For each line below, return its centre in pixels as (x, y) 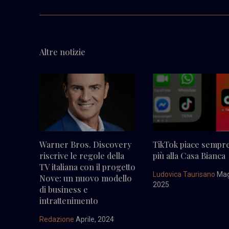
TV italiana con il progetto (87, 167)
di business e (64, 189)
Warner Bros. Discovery (85, 144)
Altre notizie (62, 52)
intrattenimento (69, 200)
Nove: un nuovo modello (86, 178)
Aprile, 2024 (94, 219)
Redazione (57, 219)
